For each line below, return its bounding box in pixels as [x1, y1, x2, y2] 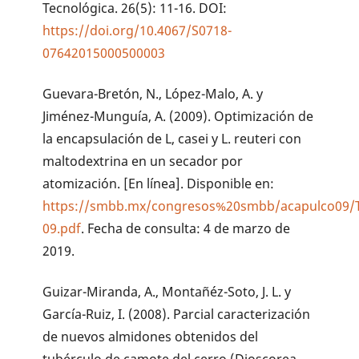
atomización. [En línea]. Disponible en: [42, 174, 275, 192]
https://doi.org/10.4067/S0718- [42, 21, 232, 39]
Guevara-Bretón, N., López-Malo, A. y [42, 84, 264, 103]
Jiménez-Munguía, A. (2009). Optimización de [42, 107, 314, 125]
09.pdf [42, 219, 82, 237]
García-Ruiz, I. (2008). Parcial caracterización [42, 305, 311, 323]
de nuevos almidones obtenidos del [42, 327, 259, 345]
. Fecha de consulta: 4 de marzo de [81, 219, 291, 237]
